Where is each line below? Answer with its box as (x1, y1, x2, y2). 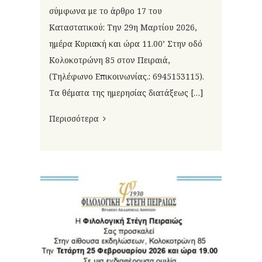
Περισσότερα (49, 113, 99, 125)
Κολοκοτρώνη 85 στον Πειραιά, (49, 54, 170, 66)
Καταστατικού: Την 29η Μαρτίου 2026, (49, 22, 197, 33)
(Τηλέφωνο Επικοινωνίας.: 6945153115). (49, 71, 204, 82)
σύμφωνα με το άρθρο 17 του (49, 5, 162, 17)
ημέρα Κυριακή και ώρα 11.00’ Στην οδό (49, 38, 202, 50)
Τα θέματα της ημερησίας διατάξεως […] (49, 87, 204, 99)
